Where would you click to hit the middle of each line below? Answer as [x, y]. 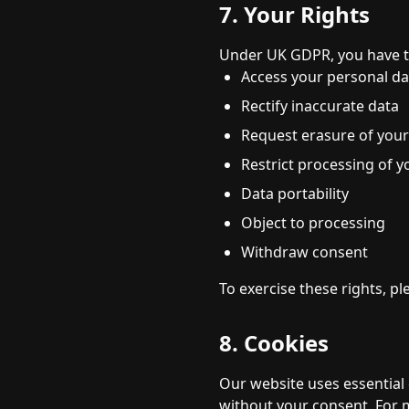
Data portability [295, 194]
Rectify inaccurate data [320, 106]
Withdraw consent [304, 252]
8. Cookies [274, 343]
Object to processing [313, 223]
